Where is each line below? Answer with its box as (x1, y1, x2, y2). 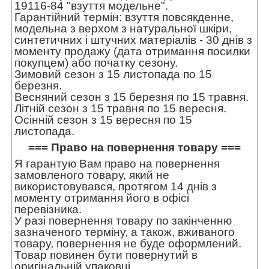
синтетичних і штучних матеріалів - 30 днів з (14, 34, 252, 47)
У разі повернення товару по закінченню (14, 214, 232, 228)
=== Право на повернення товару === (28, 141, 241, 154)
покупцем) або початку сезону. (14, 56, 178, 70)
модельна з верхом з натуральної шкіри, (14, 22, 232, 35)
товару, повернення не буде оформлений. (14, 237, 241, 250)
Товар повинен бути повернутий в (14, 249, 198, 262)
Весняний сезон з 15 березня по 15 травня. (14, 91, 249, 104)
